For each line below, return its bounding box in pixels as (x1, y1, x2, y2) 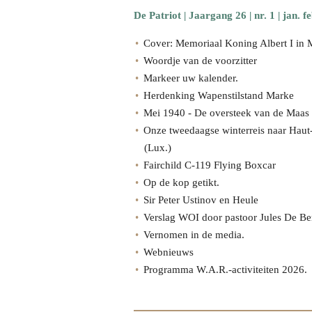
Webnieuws (143, 247, 194, 258)
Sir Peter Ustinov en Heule (143, 194, 258, 205)
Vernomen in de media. (143, 229, 244, 240)
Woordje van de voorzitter (143, 55, 257, 66)
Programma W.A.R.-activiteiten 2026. (143, 264, 307, 275)
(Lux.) (144, 142, 174, 153)
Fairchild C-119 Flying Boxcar (143, 159, 276, 171)
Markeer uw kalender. (143, 72, 238, 84)
